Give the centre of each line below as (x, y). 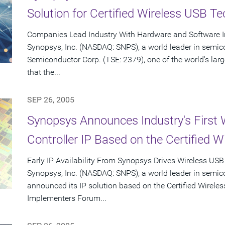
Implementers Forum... (67, 198)
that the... (44, 72)
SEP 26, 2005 (51, 100)
